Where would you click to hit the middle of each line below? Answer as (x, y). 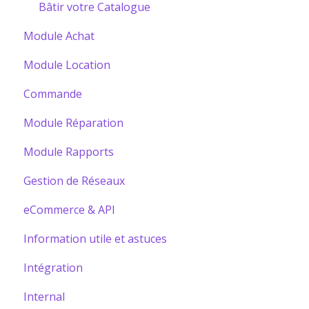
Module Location (67, 65)
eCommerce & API (69, 210)
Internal (44, 297)
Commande (53, 94)
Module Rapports (69, 152)
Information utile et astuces (95, 239)
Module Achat (59, 36)
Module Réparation (73, 123)
